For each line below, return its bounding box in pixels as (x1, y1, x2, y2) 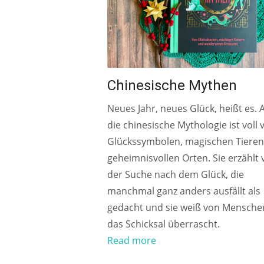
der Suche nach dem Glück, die (107, 167, 244, 181)
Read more (107, 233, 156, 247)
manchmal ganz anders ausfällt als (107, 184, 260, 197)
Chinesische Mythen (107, 77, 237, 94)
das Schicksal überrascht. (107, 217, 222, 230)
